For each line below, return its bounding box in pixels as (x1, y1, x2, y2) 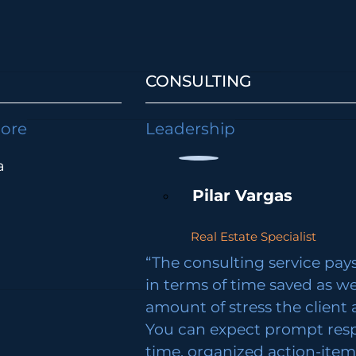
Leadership (145, 118, 236, 138)
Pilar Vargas (192, 186, 293, 206)
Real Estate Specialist (191, 228, 317, 244)
